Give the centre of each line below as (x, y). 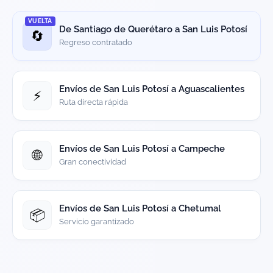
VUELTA (40, 21)
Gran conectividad (93, 162)
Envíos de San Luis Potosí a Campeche (142, 149)
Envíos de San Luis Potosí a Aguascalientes (152, 89)
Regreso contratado (96, 43)
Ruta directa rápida (94, 102)
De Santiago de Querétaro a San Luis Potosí (153, 30)
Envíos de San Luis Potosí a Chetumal (140, 209)
